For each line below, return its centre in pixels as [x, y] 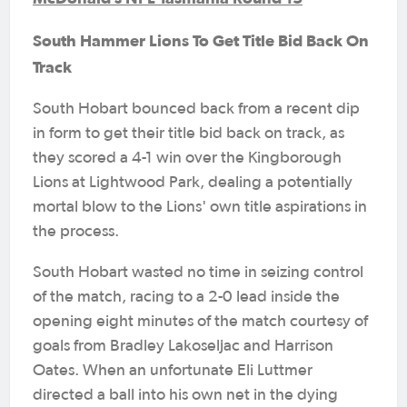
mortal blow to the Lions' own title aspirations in [200, 207]
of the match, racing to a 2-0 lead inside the [186, 297]
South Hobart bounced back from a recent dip [196, 109]
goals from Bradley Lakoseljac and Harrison [183, 346]
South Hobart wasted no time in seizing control [198, 273]
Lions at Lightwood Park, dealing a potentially [193, 183]
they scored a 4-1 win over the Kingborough [187, 158]
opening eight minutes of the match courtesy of [200, 322]
